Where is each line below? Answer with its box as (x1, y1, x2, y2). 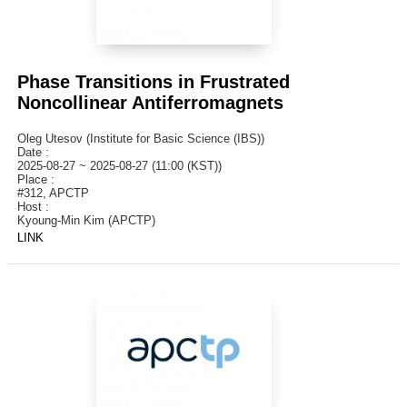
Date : (16, 145, 56, 160)
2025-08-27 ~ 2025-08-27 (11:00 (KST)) (16, 159, 222, 174)
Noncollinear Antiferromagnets (16, 93, 283, 114)
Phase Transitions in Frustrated (16, 72, 290, 93)
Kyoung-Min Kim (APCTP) (16, 213, 155, 228)
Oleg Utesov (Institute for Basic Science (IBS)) (16, 132, 264, 146)
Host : (16, 200, 56, 214)
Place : (16, 173, 62, 187)
